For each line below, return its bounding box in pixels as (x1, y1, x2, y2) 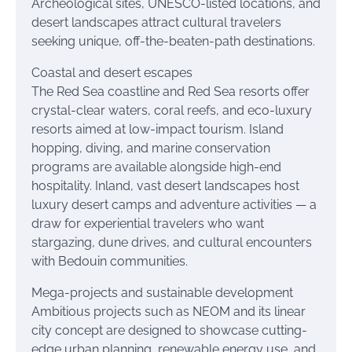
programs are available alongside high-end (31, 159, 281, 174)
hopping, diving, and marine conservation (31, 141, 270, 156)
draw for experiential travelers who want (31, 216, 264, 231)
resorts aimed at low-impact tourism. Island (31, 122, 284, 137)
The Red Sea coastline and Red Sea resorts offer (31, 84, 310, 99)
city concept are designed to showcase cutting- (31, 323, 307, 338)
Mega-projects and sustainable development (31, 285, 293, 300)
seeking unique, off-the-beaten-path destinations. (31, 34, 315, 49)
